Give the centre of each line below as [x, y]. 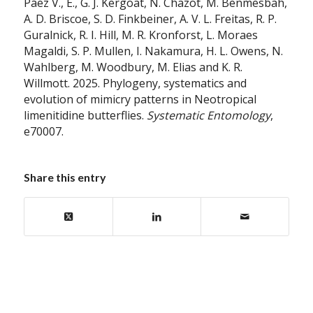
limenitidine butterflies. [85, 116]
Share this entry [65, 177]
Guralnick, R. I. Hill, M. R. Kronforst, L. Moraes [140, 35]
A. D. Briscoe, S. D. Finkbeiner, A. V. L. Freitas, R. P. [150, 19]
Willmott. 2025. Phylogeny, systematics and [135, 83]
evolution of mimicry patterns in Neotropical [140, 100]
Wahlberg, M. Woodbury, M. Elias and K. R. [133, 67]
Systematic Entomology [208, 116]
